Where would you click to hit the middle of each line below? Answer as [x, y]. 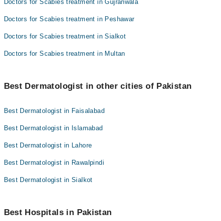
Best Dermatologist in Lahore [48, 145]
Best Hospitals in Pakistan [58, 212]
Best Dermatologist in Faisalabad [54, 111]
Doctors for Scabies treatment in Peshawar [69, 19]
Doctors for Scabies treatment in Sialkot [65, 36]
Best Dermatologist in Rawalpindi [54, 163]
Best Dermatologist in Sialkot [48, 180]
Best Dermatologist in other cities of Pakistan [98, 86]
